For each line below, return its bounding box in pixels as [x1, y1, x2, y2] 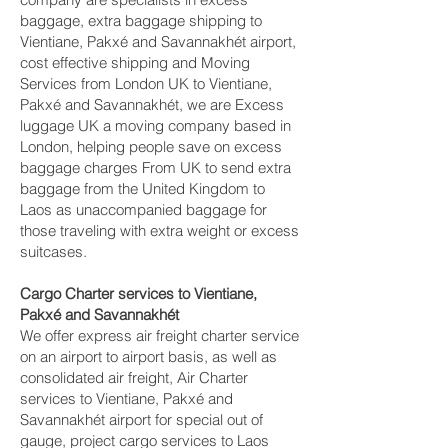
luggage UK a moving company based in [20, 116, 291, 135]
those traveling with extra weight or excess [20, 221, 299, 240]
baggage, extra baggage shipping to [20, 11, 262, 30]
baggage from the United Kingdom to [20, 179, 265, 198]
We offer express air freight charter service [20, 326, 299, 345]
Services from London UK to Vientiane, [20, 74, 272, 93]
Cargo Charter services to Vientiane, [20, 284, 257, 303]
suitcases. [20, 242, 87, 261]
